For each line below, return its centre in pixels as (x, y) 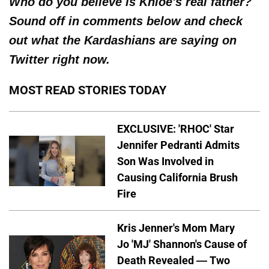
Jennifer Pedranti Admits (178, 145)
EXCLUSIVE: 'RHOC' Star (176, 128)
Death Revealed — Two (174, 261)
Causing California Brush (177, 177)
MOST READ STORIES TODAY (88, 90)
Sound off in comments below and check (126, 21)
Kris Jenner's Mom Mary (176, 228)
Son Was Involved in (165, 161)
